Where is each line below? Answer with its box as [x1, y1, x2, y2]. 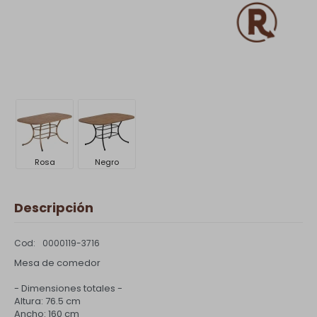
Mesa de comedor [14, 256, 100, 270]
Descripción [14, 199, 93, 217]
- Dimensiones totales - [14, 282, 122, 295]
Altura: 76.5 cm [14, 294, 81, 308]
